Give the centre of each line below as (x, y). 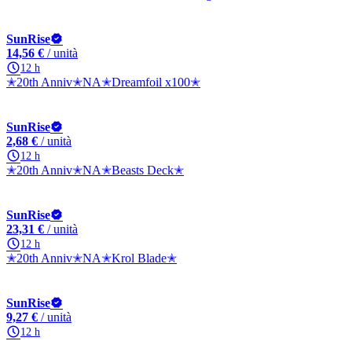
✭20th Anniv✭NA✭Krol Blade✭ (92, 258)
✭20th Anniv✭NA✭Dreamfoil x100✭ (103, 82)
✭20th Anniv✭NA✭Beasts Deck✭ (95, 170)
